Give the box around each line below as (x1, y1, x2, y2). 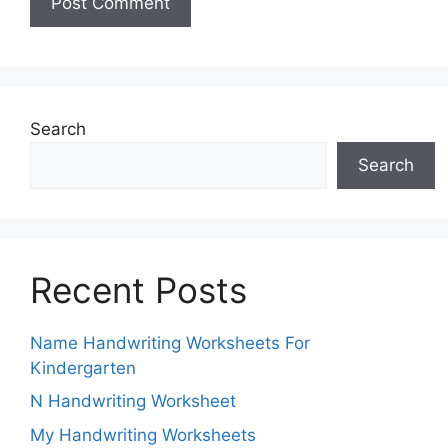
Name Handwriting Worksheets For (30, 332, 310, 353)
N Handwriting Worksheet (30, 391, 236, 412)
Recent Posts (30, 268, 247, 311)
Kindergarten (30, 357, 136, 378)
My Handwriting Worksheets (30, 424, 256, 445)
